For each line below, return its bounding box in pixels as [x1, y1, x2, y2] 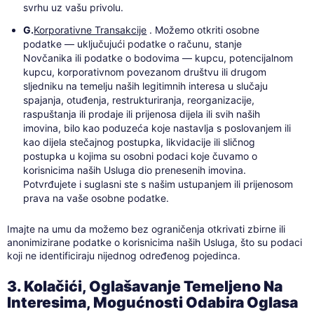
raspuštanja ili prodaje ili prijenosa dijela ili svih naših [23, 107, 261, 120]
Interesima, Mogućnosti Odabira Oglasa [6, 294, 298, 312]
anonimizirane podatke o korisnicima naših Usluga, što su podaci [6, 235, 302, 248]
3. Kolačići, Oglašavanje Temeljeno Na [6, 278, 282, 296]
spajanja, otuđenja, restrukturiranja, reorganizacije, [23, 93, 255, 106]
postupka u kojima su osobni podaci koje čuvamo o [23, 149, 258, 162]
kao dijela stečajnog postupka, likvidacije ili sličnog [23, 135, 256, 148]
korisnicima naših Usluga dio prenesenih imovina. [23, 163, 247, 176]
